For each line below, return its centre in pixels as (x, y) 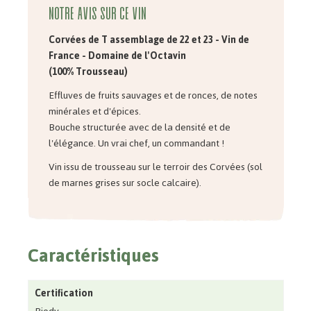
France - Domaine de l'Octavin (117, 56)
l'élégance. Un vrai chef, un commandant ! (136, 144)
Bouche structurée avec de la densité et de (139, 128)
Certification (64, 294)
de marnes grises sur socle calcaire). (125, 183)
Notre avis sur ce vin (97, 13)
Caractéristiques (93, 256)
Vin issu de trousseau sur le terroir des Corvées (146, 167)
